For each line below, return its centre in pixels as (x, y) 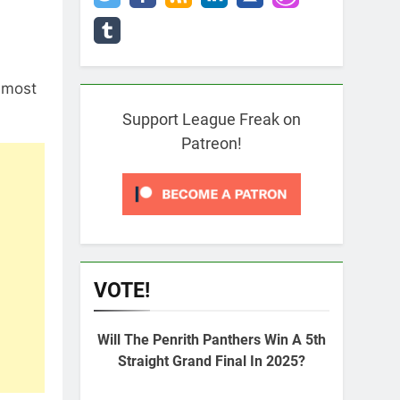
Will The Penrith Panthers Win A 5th (212, 340)
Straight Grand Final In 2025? (212, 361)
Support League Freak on (212, 119)
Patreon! (212, 143)
